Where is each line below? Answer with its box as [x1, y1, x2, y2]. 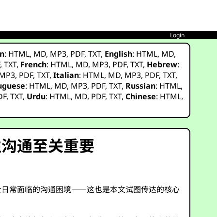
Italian [53, 70, 79, 80]
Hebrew [147, 59, 178, 70]
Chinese [125, 91, 156, 102]
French [20, 59, 47, 70]
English [105, 48, 133, 59]
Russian [125, 80, 156, 91]
